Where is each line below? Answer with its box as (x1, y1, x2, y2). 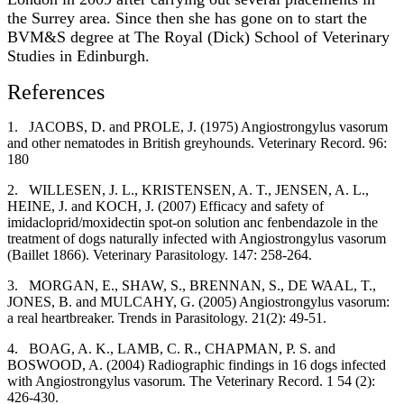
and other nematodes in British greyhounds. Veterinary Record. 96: (7, 134, 387, 151)
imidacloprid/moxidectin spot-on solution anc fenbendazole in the (7, 214, 378, 230)
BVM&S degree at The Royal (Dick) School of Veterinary (7, 27, 390, 46)
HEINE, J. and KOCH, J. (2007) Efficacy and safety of (7, 197, 324, 214)
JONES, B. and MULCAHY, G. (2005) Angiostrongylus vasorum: (7, 293, 390, 309)
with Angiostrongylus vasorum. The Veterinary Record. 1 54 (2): (7, 372, 375, 389)
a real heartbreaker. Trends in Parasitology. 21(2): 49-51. (7, 309, 326, 326)
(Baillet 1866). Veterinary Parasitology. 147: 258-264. (7, 246, 312, 262)
